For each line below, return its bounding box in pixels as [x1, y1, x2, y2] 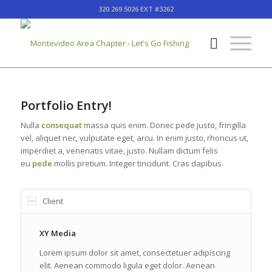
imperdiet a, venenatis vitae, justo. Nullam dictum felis [20, 145, 218, 157]
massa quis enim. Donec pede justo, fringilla [81, 120, 246, 131]
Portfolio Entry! [20, 97, 112, 114]
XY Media [39, 228, 76, 239]
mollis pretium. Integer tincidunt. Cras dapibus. [52, 158, 223, 169]
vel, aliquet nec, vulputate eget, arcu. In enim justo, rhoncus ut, [20, 132, 248, 144]
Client [42, 195, 63, 207]
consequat [41, 120, 82, 131]
